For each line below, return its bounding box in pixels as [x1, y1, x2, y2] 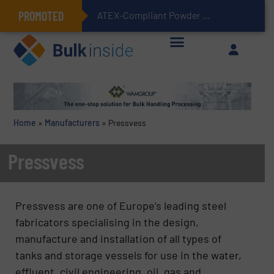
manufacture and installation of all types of [15, 231, 222, 245]
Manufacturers [44, 117, 100, 128]
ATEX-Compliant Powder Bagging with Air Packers [202, 9, 210, 21]
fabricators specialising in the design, [15, 215, 199, 229]
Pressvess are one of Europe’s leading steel [15, 198, 227, 212]
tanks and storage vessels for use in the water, [15, 248, 242, 262]
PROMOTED [18, 9, 64, 23]
